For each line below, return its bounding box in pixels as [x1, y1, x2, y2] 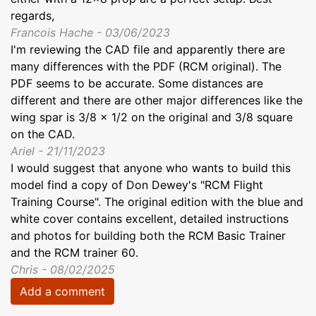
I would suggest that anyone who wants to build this [11, 161, 291, 176]
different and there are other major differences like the [11, 93, 303, 108]
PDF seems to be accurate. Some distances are [11, 76, 263, 91]
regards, [11, 8, 54, 23]
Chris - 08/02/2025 [11, 262, 115, 277]
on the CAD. [11, 127, 75, 142]
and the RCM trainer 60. [11, 245, 138, 260]
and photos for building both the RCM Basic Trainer [11, 229, 286, 243]
